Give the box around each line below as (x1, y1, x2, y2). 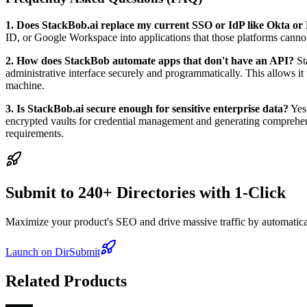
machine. (5, 79, 45, 91)
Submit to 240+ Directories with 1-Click (5, 183, 286, 201)
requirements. (5, 127, 64, 139)
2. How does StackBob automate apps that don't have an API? (5, 54, 294, 66)
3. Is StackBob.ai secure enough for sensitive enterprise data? (5, 102, 288, 114)
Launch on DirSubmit (5, 245, 100, 258)
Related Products (5, 271, 127, 290)
